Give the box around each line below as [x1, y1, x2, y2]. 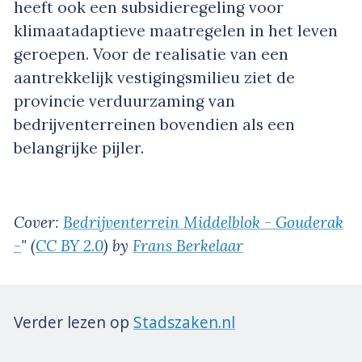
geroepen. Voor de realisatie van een [14, 44, 288, 64]
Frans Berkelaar [133, 235, 243, 255]
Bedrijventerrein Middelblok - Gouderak [63, 212, 343, 232]
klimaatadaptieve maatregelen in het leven [14, 20, 338, 40]
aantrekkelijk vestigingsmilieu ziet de [14, 67, 295, 87]
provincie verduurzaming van [14, 90, 235, 111]
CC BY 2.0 [36, 235, 103, 255]
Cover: [14, 212, 63, 232]
